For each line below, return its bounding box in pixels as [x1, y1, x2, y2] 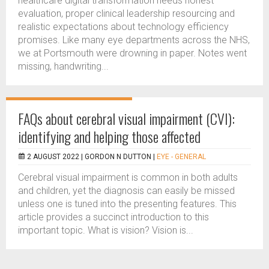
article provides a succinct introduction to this [18, 211, 209, 223]
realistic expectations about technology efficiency [18, 21, 229, 32]
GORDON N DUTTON [85, 153, 151, 161]
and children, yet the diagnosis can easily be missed [18, 185, 235, 196]
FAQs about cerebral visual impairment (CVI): [18, 107, 235, 129]
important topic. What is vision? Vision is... [18, 225, 193, 236]
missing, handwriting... [18, 61, 109, 72]
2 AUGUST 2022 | [27, 153, 85, 161]
